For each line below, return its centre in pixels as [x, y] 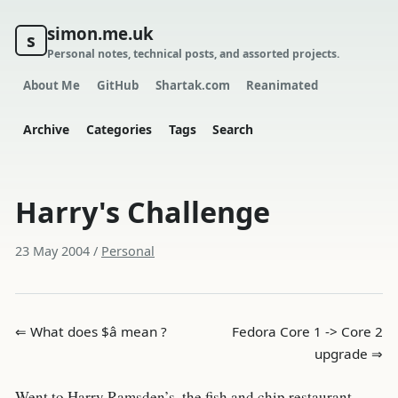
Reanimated [283, 85]
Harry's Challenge [143, 211]
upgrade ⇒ [349, 353]
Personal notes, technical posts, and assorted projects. [193, 54]
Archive [47, 129]
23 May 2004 [52, 251]
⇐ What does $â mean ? [91, 331]
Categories [119, 129]
